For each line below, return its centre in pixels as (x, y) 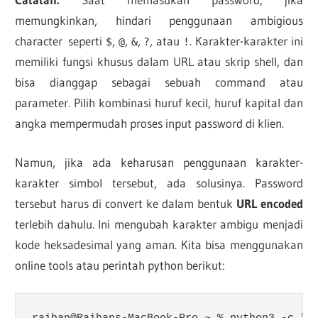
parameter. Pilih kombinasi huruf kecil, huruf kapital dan (159, 103)
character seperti (60, 41)
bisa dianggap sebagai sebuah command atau (159, 82)
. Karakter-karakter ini (246, 41)
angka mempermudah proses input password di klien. (150, 124)
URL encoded (269, 203)
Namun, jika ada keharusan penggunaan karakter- (159, 162)
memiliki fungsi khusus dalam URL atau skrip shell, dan (159, 62)
